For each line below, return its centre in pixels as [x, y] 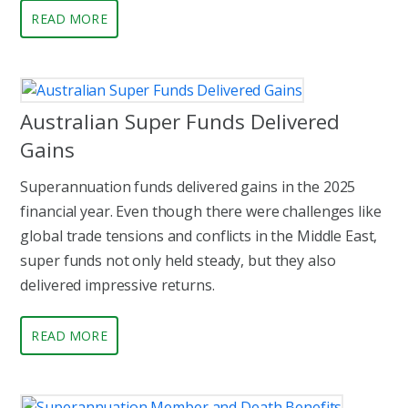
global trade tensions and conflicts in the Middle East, [199, 236]
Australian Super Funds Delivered [180, 122]
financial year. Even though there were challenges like [201, 212]
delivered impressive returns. [117, 286]
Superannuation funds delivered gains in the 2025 [188, 187]
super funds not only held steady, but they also [178, 261]
